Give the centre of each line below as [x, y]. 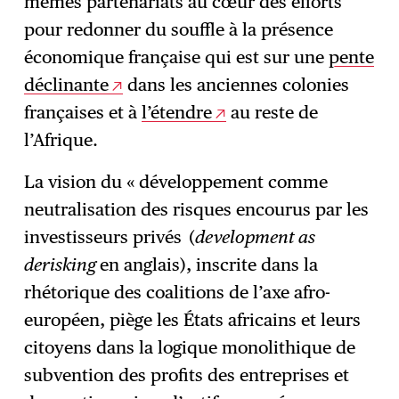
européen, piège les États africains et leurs [193, 320]
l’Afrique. [61, 140]
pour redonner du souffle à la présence [179, 30]
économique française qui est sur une [177, 57]
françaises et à [83, 113]
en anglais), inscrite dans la [209, 265]
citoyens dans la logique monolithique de [190, 348]
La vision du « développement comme [176, 182]
